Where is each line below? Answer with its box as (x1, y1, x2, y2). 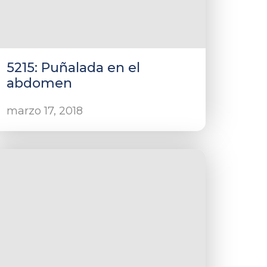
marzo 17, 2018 (7, 104, 83, 117)
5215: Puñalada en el (7, 60, 141, 76)
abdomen (7, 75, 73, 91)
